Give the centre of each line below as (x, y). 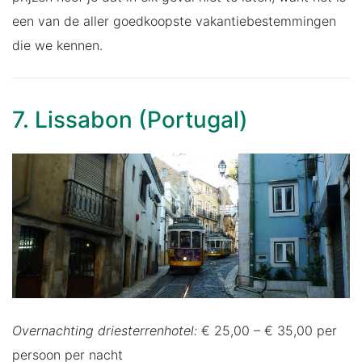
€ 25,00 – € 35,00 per (267, 330)
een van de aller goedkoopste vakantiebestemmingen (174, 21)
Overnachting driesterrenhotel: (105, 330)
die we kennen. (57, 45)
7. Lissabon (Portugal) (130, 119)
